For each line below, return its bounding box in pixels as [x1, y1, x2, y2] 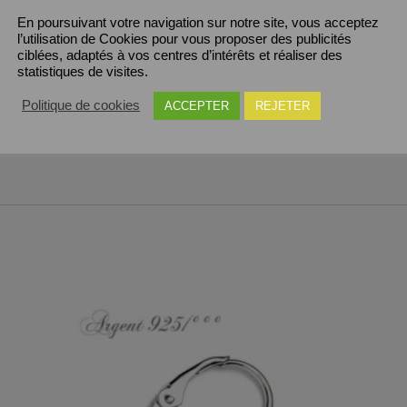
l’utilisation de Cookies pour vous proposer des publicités [17, 31, 352, 46]
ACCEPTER [164, 98, 229, 113]
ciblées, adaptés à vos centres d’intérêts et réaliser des [17, 47, 342, 63]
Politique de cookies [22, 98, 140, 113]
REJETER [255, 98, 310, 113]
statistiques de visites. [17, 64, 148, 79]
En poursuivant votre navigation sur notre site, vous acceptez [17, 15, 379, 30]
